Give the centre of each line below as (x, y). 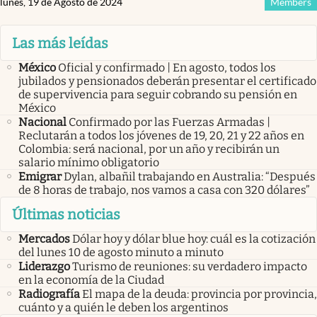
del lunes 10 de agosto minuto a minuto (121, 253)
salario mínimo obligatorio (89, 162)
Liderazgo (44, 267)
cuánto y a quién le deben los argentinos (123, 308)
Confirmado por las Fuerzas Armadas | (169, 122)
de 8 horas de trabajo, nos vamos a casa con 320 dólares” (164, 190)
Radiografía (49, 294)
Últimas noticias (66, 215)
